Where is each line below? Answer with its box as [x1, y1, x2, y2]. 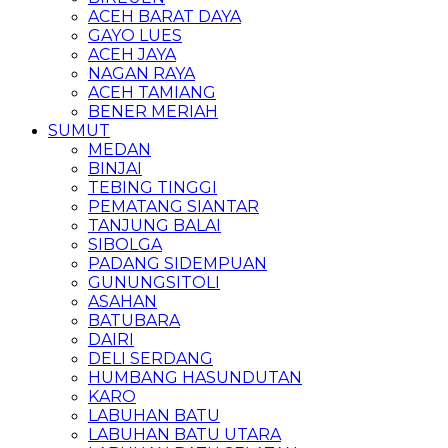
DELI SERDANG [88, 349, 213, 368]
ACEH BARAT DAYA [88, 7, 241, 26]
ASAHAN [88, 292, 157, 311]
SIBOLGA [88, 235, 162, 254]
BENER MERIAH [88, 102, 218, 121]
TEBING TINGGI [88, 178, 217, 197]
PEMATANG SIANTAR [88, 197, 259, 216]
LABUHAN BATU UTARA [88, 425, 281, 444]
